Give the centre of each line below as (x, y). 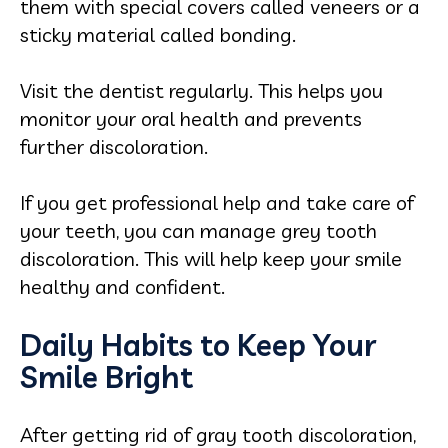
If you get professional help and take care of (217, 202)
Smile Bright (106, 376)
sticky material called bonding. (158, 34)
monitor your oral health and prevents (191, 118)
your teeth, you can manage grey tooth (198, 230)
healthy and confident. (122, 286)
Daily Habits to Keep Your (198, 344)
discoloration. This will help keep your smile (211, 258)
